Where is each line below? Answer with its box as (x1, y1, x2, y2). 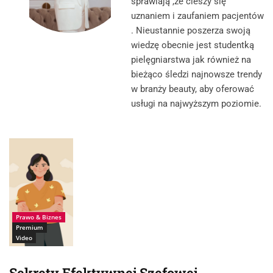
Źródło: (12, 142, 31, 149)
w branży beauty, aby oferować (131, 83, 254, 95)
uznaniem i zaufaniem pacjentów (131, 10, 264, 22)
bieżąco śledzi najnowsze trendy (131, 69, 262, 80)
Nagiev (12, 161, 30, 169)
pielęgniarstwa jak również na (131, 54, 251, 66)
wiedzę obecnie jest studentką (131, 40, 254, 51)
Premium (16, 222, 43, 232)
